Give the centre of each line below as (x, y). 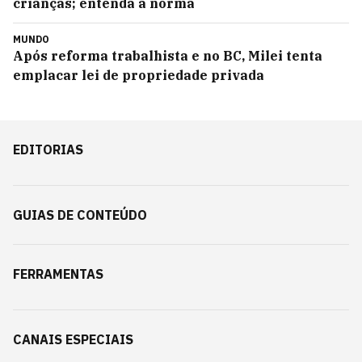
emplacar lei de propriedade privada (139, 75)
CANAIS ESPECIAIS (73, 339)
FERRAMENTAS (58, 274)
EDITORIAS (48, 149)
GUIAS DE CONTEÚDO (80, 215)
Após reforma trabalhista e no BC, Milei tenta (168, 55)
